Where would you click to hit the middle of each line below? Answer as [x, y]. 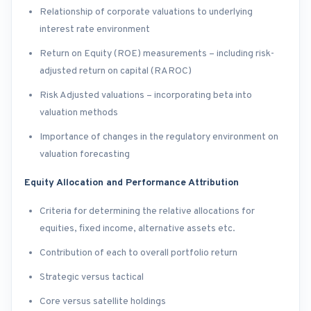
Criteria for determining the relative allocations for [147, 212]
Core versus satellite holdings [103, 302]
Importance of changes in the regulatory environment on [159, 137]
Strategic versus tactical [92, 278]
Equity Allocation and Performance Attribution [132, 183]
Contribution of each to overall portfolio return [138, 253]
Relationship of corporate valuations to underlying [146, 12]
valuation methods [79, 113]
